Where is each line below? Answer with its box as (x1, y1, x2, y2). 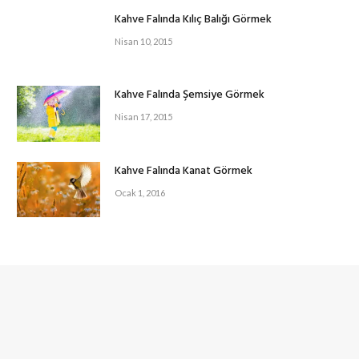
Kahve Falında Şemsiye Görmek (115, 86, 264, 105)
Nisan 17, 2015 (115, 111, 172, 123)
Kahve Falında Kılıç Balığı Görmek (115, 10, 272, 30)
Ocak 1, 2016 (115, 187, 165, 198)
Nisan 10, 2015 (115, 36, 172, 47)
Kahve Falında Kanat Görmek (115, 161, 252, 180)
